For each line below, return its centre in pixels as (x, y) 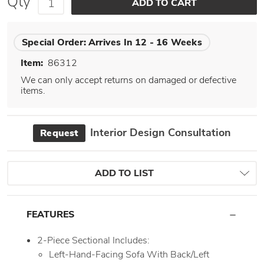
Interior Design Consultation (159, 133)
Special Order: (54, 42)
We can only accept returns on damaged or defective (128, 80)
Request (59, 133)
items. (33, 91)
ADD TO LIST (124, 173)
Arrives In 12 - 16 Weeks (145, 42)
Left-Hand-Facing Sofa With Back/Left (129, 254)
